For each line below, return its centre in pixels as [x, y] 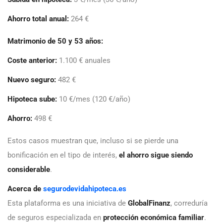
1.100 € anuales [84, 61]
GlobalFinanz [149, 203]
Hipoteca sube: [32, 99]
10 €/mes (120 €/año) [94, 99]
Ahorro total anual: [38, 19]
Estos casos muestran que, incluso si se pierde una [93, 141]
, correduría [189, 203]
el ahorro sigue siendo [156, 155]
